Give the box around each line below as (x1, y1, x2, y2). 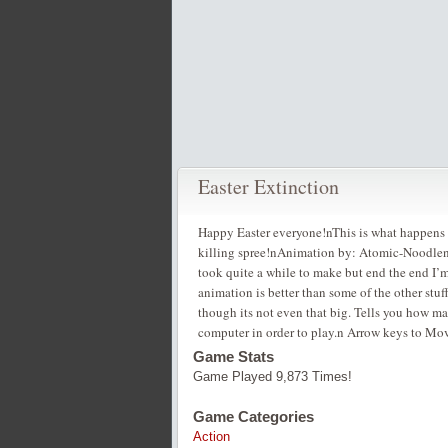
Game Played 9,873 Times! (193, 369, 352, 384)
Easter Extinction (198, 173, 339, 200)
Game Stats (193, 348, 274, 365)
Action (193, 429, 230, 444)
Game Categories (193, 408, 314, 425)
